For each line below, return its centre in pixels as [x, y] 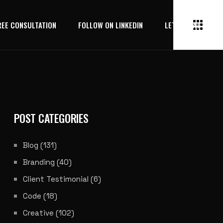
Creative [38, 213]
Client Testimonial [56, 179]
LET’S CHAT [182, 25]
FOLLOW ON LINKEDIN [111, 25]
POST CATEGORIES [51, 118]
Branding [39, 162]
